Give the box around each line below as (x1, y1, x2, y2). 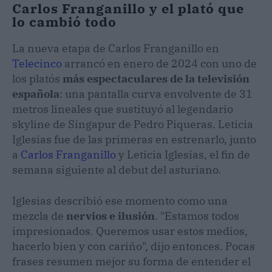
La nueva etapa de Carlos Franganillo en (12, 41, 219, 56)
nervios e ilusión (66, 209, 155, 223)
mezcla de (12, 209, 66, 223)
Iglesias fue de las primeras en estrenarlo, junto (12, 132, 256, 147)
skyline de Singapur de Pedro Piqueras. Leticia (12, 117, 253, 132)
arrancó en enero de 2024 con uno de (64, 56, 257, 71)
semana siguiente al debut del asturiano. (12, 163, 221, 177)
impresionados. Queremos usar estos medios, (12, 224, 248, 239)
